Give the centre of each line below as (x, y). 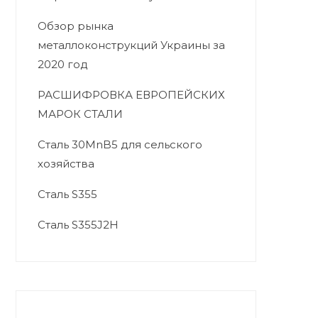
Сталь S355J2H (78, 225)
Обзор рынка (75, 26)
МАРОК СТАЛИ (80, 114)
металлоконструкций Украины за (131, 45)
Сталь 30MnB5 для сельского (120, 144)
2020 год (62, 64)
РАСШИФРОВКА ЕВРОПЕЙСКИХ (131, 95)
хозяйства (66, 164)
